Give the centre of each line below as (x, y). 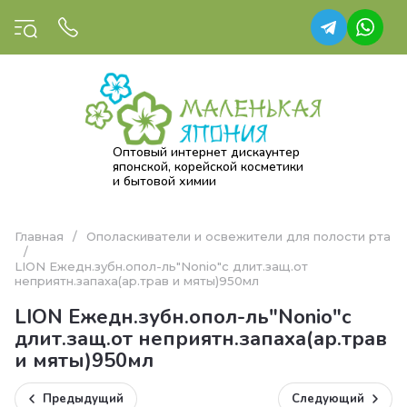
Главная (39, 237)
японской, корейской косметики (208, 167)
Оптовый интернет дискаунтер (206, 153)
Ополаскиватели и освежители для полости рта (238, 237)
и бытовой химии (164, 182)
